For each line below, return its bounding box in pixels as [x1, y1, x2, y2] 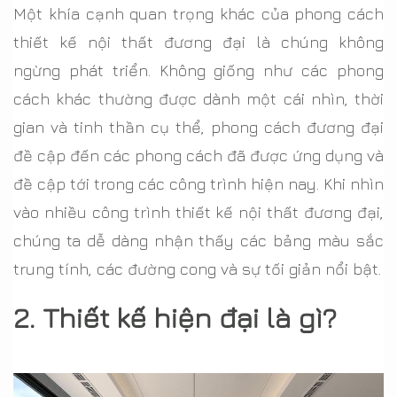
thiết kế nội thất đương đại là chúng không [13, 33, 384, 52]
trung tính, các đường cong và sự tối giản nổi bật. [13, 260, 381, 279]
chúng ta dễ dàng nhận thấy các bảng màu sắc [13, 231, 384, 251]
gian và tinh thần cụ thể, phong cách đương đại [13, 118, 384, 137]
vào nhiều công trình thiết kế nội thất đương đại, [13, 203, 384, 222]
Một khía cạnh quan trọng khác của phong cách [13, 4, 384, 24]
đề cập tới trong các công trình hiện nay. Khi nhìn [13, 175, 384, 194]
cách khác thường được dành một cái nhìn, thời [13, 90, 384, 109]
